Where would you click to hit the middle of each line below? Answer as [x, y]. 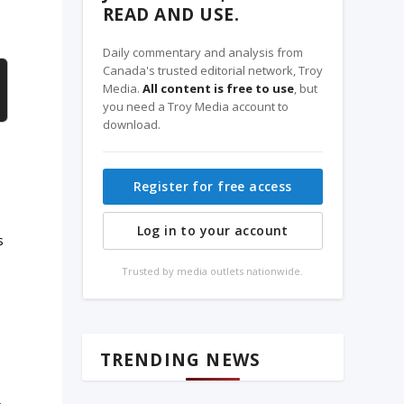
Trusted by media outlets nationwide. [213, 271]
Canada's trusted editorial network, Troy [212, 70]
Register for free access [212, 186]
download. [131, 124]
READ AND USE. [171, 14]
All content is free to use [218, 88]
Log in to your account [212, 230]
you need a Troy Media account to [195, 106]
